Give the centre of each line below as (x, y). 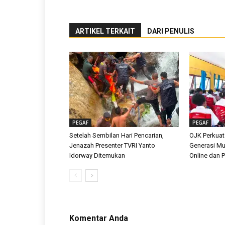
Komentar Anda (99, 218)
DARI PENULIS (171, 31)
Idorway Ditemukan (97, 155)
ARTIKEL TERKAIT (105, 31)
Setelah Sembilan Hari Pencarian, (117, 135)
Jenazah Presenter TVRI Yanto (112, 145)
